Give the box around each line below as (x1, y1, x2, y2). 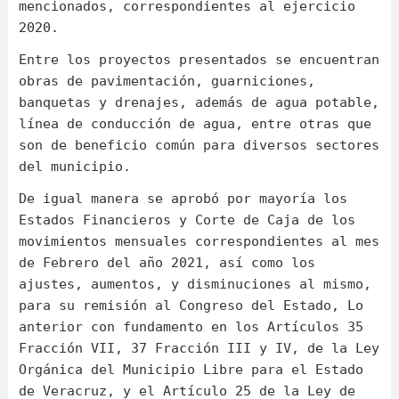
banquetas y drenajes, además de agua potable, (18, 94, 379, 110)
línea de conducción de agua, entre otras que (18, 116, 371, 132)
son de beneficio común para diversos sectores (18, 137, 379, 153)
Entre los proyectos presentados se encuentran (18, 52, 379, 68)
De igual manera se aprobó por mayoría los (18, 191, 347, 207)
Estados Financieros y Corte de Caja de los (18, 212, 355, 228)
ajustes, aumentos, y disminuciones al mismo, (18, 276, 371, 292)
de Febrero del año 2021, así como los (18, 255, 315, 271)
